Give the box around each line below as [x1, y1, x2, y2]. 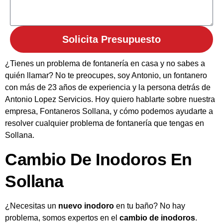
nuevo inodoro [58, 202, 114, 211]
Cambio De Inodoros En [5, 150, 192, 169]
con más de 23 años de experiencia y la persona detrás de [5, 83, 211, 92]
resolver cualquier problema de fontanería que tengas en [5, 118, 204, 127]
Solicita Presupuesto [62, 33, 161, 45]
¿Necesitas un [5, 202, 58, 211]
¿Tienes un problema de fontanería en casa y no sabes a [5, 59, 205, 68]
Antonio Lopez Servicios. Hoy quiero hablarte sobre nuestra [5, 95, 215, 104]
